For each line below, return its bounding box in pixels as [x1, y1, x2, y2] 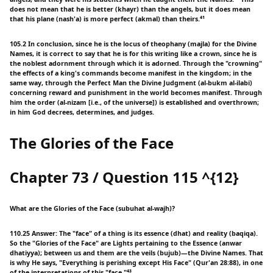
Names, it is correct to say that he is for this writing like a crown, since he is [10, 49, 257, 58]
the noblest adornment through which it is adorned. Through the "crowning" [10, 59, 262, 68]
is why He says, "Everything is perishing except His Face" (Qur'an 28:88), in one [10, 258, 263, 268]
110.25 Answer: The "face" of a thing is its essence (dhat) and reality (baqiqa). [10, 229, 258, 238]
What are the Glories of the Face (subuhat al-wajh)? [10, 204, 175, 213]
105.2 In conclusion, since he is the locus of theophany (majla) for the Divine [10, 40, 257, 49]
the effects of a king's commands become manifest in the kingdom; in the [10, 69, 252, 78]
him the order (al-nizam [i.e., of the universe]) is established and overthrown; [10, 98, 259, 107]
